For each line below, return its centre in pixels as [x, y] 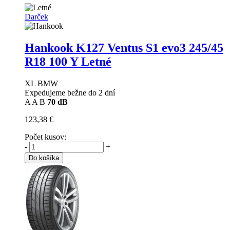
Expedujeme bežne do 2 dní [70, 92]
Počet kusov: [45, 137]
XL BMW [41, 83]
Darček [36, 16]
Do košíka [44, 158]
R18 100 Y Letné [68, 61]
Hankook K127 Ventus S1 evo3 [107, 47]
